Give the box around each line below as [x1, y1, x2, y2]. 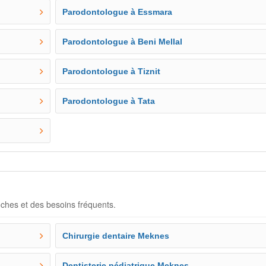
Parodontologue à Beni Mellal [62, 37, 183, 46]
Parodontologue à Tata [62, 96, 156, 106]
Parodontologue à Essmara [62, 7, 173, 17]
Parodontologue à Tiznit [62, 66, 161, 76]
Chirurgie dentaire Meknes [62, 231, 170, 240]
